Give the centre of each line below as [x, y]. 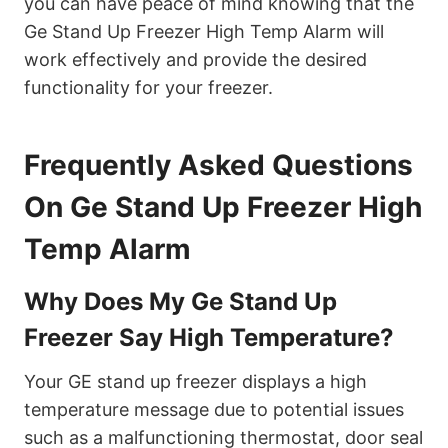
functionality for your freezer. [148, 88]
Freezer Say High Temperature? [209, 338]
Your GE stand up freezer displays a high [195, 382]
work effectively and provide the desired [195, 60]
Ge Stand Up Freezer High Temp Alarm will [204, 32]
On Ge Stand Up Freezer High [223, 207]
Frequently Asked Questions [218, 165]
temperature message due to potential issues [214, 410]
